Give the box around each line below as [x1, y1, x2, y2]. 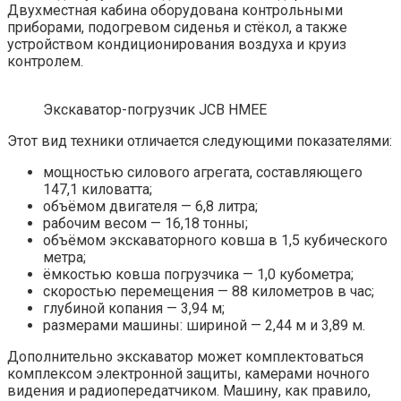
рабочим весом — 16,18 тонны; [43, 214, 248, 232]
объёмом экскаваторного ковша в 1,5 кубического [43, 231, 388, 249]
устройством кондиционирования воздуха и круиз [7, 35, 346, 53]
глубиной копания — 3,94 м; [43, 299, 225, 317]
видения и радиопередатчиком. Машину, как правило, [7, 381, 371, 399]
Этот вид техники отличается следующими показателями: [7, 132, 392, 149]
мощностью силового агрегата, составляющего [43, 163, 363, 181]
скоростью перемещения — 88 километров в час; [43, 282, 374, 300]
